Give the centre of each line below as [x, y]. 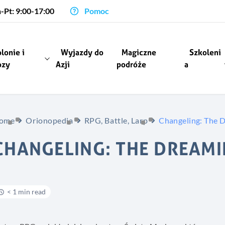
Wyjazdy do [82, 52]
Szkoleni [205, 52]
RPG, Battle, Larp [116, 120]
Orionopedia [49, 120]
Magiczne [139, 52]
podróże [132, 65]
